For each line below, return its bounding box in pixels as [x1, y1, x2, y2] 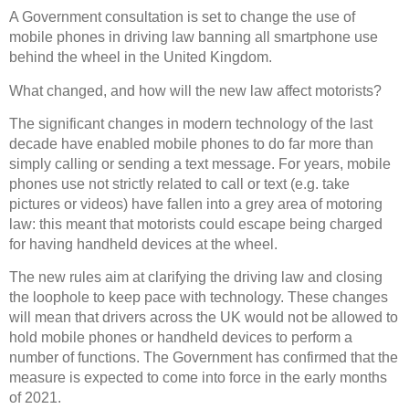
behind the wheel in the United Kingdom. [9, 49, 272, 66]
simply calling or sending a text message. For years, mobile [9, 156, 391, 173]
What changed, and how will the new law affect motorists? [9, 82, 382, 99]
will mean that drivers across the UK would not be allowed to [9, 309, 398, 326]
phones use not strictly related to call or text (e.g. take [9, 176, 350, 193]
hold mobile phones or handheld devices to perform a [9, 330, 352, 346]
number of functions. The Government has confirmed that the [9, 350, 398, 366]
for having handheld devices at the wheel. [9, 236, 278, 253]
